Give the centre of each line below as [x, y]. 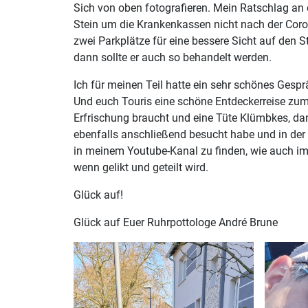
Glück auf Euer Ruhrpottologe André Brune [176, 222]
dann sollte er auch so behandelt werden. [173, 57]
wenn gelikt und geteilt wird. [141, 167]
